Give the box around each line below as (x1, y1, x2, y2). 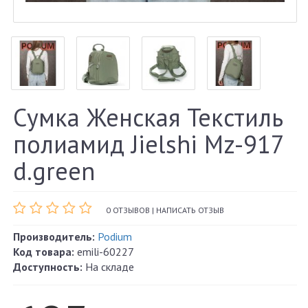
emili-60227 (74, 245, 134, 259)
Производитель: (13, 230, 95, 244)
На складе (82, 260, 134, 274)
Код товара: (13, 245, 74, 259)
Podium (98, 230, 132, 244)
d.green (13, 155, 95, 188)
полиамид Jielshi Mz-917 (13, 128, 283, 161)
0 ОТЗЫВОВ (106, 205, 150, 216)
